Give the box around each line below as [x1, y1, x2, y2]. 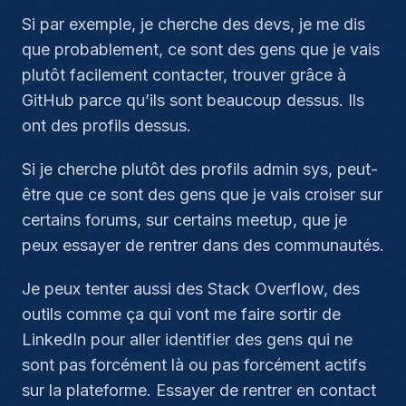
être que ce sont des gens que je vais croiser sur [22, 185, 382, 204]
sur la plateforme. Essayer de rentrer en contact [22, 381, 376, 400]
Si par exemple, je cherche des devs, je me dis [22, 14, 365, 34]
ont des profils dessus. [22, 116, 191, 135]
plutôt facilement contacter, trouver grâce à [22, 65, 346, 84]
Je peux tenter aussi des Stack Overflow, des [22, 279, 360, 298]
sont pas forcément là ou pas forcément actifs [22, 355, 366, 374]
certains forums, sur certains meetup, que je [22, 210, 347, 229]
